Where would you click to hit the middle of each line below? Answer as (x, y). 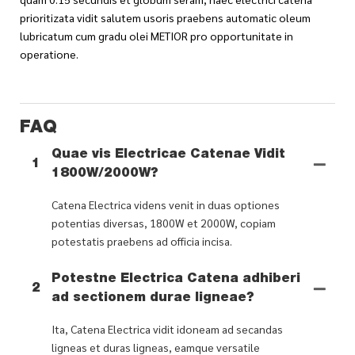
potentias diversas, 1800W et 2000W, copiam (164, 222)
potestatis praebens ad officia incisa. (142, 240)
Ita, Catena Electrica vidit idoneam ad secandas (167, 328)
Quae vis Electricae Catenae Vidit (168, 155)
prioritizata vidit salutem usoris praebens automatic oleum (165, 17)
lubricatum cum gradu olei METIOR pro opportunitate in (157, 35)
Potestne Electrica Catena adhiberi (176, 279)
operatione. (49, 53)
